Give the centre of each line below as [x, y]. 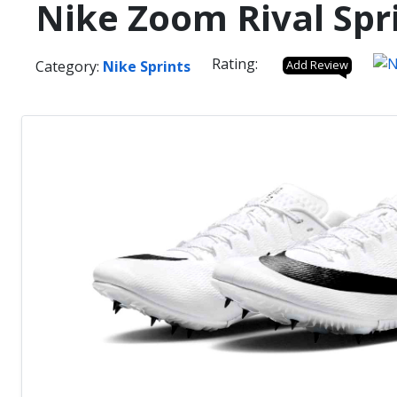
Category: [69, 66]
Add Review [317, 65]
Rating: [237, 64]
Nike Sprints [147, 66]
